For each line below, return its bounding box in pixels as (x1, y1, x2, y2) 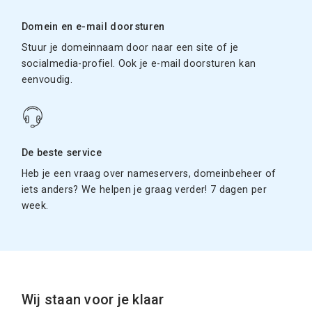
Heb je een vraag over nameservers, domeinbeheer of (21, 167, 276, 179)
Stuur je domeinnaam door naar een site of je (21, 41, 239, 53)
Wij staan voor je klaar (21, 291, 164, 308)
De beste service (21, 146, 102, 159)
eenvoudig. (21, 73, 73, 85)
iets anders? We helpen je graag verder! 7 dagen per (21, 183, 267, 195)
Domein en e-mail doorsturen (21, 20, 165, 33)
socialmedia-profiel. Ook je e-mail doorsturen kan (21, 57, 256, 69)
